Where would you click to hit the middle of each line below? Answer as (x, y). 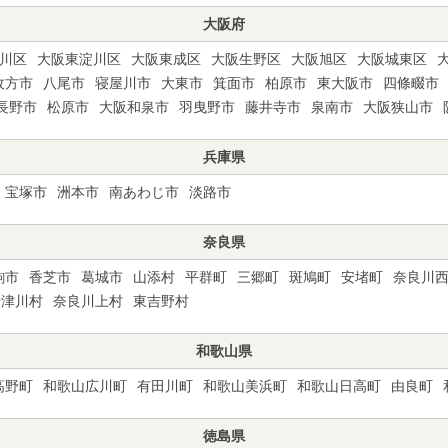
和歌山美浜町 (245, 386)
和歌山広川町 (85, 386)
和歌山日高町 (339, 386)
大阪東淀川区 (79, 59)
